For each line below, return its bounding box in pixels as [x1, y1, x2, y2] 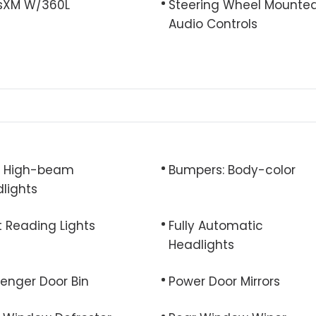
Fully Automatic [169, 217, 263, 234]
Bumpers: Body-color [169, 162, 296, 178]
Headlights [169, 236, 234, 253]
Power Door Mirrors [169, 273, 280, 290]
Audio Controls [169, 16, 257, 32]
